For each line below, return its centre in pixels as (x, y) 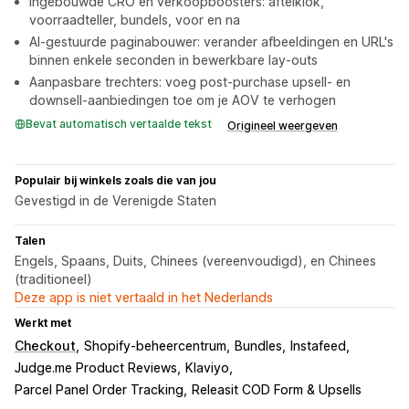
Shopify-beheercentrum (155, 346)
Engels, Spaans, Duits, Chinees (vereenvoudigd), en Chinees (195, 261)
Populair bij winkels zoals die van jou (115, 181)
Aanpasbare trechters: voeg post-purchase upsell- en (190, 82)
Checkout (45, 346)
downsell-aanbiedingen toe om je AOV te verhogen (183, 100)
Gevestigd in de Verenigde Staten (115, 201)
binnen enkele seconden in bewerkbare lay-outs (173, 60)
